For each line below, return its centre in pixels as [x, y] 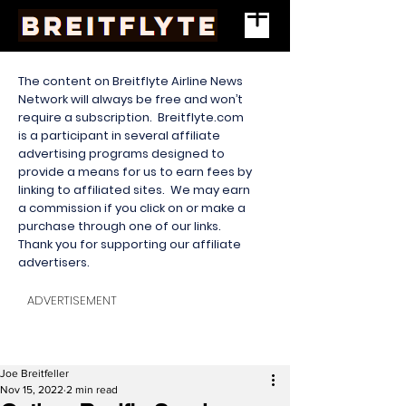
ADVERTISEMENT [72, 300]
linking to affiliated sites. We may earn [134, 190]
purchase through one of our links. [121, 226]
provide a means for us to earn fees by [135, 172]
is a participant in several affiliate [119, 135]
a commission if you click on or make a [132, 208]
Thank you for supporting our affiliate [130, 244]
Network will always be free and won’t [130, 99]
